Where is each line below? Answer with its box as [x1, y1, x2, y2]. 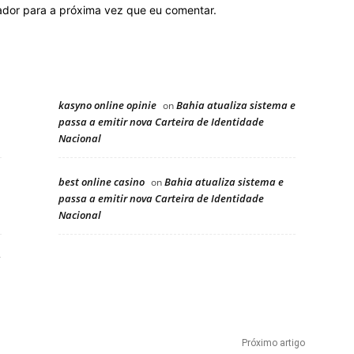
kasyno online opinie [58, 97, 156, 112]
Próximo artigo [241, 337, 305, 348]
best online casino [58, 174, 145, 189]
